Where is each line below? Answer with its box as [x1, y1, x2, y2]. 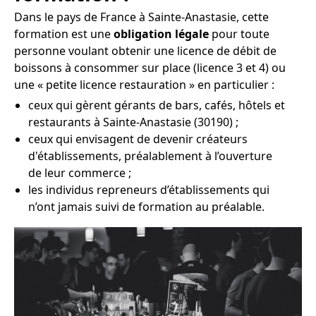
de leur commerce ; [28, 165, 131, 181]
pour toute [209, 26, 269, 42]
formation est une [14, 26, 114, 42]
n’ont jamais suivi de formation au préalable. [28, 199, 265, 214]
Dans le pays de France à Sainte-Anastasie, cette [14, 9, 269, 25]
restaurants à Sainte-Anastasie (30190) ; [28, 114, 238, 130]
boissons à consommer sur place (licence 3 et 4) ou [14, 60, 286, 75]
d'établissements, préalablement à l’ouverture [28, 148, 272, 164]
